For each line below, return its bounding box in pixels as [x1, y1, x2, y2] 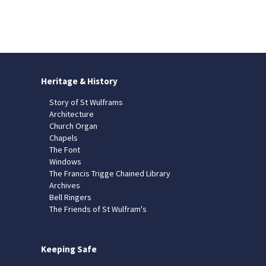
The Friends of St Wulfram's [49, 203, 147, 214]
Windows [49, 156, 81, 167]
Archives [49, 179, 80, 191]
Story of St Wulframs [49, 96, 123, 107]
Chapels [49, 132, 78, 143]
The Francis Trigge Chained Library [49, 167, 170, 179]
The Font [49, 144, 80, 155]
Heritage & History [40, 75, 118, 87]
